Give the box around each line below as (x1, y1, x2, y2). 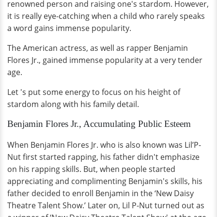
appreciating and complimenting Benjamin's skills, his (7, 176, 202, 186)
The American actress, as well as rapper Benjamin (7, 43, 188, 53)
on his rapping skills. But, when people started (7, 164, 175, 174)
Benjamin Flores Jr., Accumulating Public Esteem (7, 119, 191, 129)
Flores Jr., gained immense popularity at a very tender (7, 55, 202, 65)
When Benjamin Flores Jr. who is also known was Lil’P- (7, 139, 201, 150)
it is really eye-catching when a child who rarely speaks (7, 11, 205, 21)
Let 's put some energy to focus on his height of (7, 87, 180, 97)
